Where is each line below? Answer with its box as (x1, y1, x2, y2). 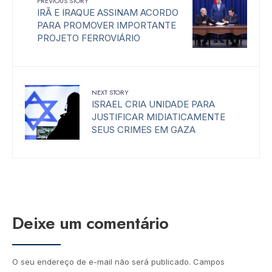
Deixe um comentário (12, 211, 169, 236)
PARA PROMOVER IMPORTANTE (37, 19, 176, 32)
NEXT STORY (92, 87, 129, 98)
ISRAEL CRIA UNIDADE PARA (92, 98, 215, 110)
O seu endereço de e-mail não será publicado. (12, 257, 191, 267)
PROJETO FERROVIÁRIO (37, 32, 140, 44)
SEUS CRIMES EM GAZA (92, 124, 195, 136)
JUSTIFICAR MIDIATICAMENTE (92, 111, 225, 123)
